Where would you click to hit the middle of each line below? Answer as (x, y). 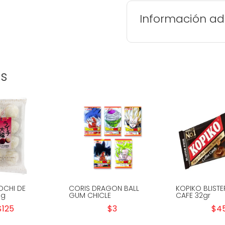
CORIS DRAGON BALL (104, 188)
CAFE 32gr (193, 195)
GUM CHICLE (90, 195)
